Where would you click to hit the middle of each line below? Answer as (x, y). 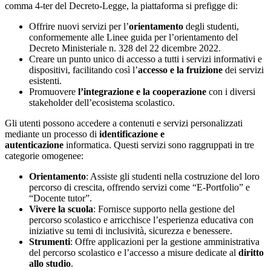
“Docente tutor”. (60, 198)
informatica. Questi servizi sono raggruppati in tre (160, 145)
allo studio (50, 264)
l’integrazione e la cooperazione (142, 92)
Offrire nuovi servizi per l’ (79, 27)
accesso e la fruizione (180, 70)
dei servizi (244, 70)
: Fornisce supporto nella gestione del (164, 209)
